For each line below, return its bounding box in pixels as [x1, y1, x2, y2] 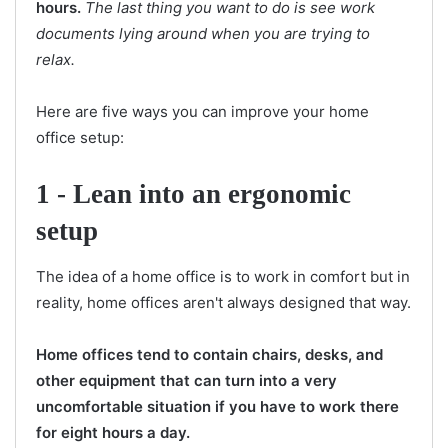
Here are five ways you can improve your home [36, 102, 369, 121]
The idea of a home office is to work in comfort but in [36, 266, 410, 286]
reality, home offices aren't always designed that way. [36, 292, 411, 312]
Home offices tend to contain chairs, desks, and [36, 344, 383, 364]
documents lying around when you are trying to [36, 24, 370, 43]
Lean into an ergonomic [73, 179, 351, 209]
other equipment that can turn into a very [36, 370, 337, 390]
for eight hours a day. [36, 422, 190, 442]
